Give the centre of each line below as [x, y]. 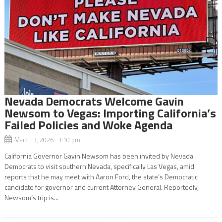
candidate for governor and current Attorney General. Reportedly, [101, 187]
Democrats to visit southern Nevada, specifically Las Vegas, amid [99, 166]
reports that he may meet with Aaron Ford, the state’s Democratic [101, 176]
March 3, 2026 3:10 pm [47, 139]
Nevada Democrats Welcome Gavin [94, 101]
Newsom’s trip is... [31, 197]
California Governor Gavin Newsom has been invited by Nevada [99, 156]
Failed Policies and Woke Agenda [88, 125]
